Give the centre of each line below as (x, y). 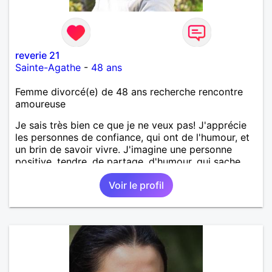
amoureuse (40, 104)
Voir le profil (136, 185)
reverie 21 (38, 55)
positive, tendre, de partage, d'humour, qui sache (128, 161)
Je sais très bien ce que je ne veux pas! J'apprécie (131, 125)
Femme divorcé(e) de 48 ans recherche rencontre (129, 91)
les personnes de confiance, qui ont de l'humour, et (132, 137)
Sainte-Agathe (48, 67)
